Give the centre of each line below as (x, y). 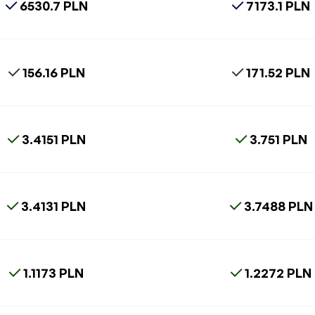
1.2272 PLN (278, 272)
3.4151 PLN (53, 139)
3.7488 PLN (278, 206)
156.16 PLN (53, 72)
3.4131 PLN (54, 206)
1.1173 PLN (54, 272)
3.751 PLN (278, 139)
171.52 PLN (278, 72)
